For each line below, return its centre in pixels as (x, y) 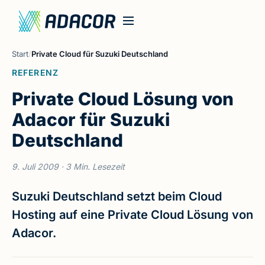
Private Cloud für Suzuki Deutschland (100, 54)
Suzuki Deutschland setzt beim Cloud (117, 196)
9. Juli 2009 (35, 167)
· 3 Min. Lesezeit (92, 167)
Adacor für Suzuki (91, 119)
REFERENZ (35, 72)
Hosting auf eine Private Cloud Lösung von (132, 215)
